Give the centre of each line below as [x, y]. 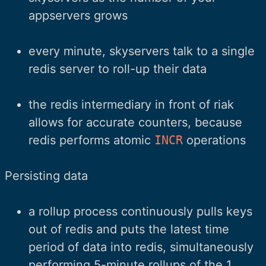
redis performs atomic [91, 140]
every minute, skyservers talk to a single [142, 51]
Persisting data [46, 175]
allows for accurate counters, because [135, 122]
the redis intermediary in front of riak [131, 104]
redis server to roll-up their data [118, 69]
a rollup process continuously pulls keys [140, 211]
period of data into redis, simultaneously [141, 247]
